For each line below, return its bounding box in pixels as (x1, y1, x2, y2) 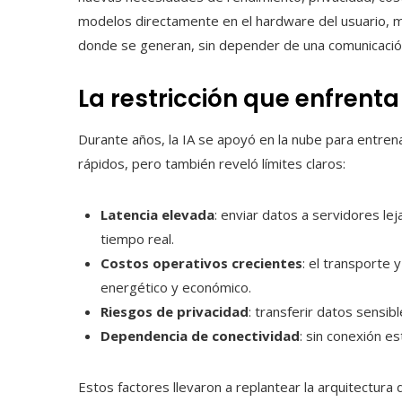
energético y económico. (100, 278, 251, 297)
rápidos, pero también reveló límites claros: (78, 154, 345, 173)
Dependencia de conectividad (100, 327, 300, 345)
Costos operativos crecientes (100, 254, 302, 273)
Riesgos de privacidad (100, 302, 249, 321)
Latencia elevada (100, 205, 214, 224)
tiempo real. (100, 230, 174, 249)
